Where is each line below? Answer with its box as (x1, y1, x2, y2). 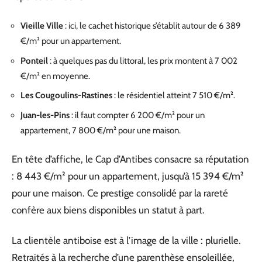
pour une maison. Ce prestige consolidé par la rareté (12, 187, 228, 199)
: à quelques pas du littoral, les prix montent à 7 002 (48, 55, 237, 66)
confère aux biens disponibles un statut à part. (12, 204, 205, 216)
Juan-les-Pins (20, 109, 70, 120)
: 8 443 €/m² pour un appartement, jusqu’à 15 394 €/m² (12, 170, 244, 182)
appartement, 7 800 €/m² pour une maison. (20, 125, 181, 136)
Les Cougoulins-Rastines (20, 90, 112, 101)
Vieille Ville (20, 20, 63, 31)
